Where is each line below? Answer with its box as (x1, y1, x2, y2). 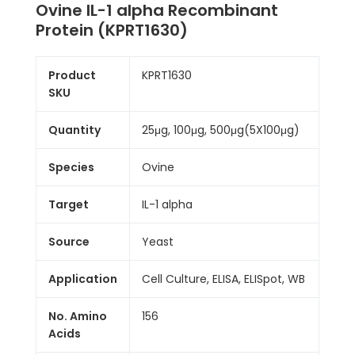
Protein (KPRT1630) (36, 19, 188, 41)
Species (48, 159, 94, 175)
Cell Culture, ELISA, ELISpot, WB (142, 271, 305, 287)
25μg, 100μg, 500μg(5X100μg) (142, 122, 300, 138)
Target (48, 197, 89, 212)
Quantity (48, 122, 101, 138)
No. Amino (48, 308, 107, 324)
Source (48, 234, 90, 250)
